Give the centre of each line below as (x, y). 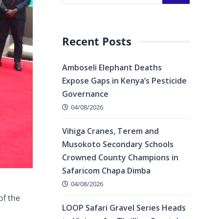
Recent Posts (97, 41)
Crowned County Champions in (120, 158)
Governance (85, 94)
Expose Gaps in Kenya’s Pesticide (124, 81)
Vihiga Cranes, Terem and (110, 131)
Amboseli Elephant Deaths (112, 67)
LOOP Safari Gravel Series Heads (124, 208)
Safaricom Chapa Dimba (106, 171)
